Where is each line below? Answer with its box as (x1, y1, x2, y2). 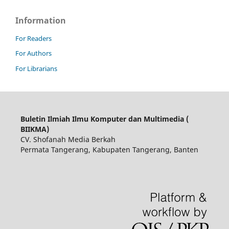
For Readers (15, 33, 52, 43)
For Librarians (15, 64, 57, 74)
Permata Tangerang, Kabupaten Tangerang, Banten (20, 145, 198, 155)
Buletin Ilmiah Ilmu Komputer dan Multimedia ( (20, 114, 189, 124)
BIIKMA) (20, 124, 49, 134)
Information (15, 14, 66, 26)
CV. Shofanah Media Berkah (20, 134, 116, 145)
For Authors (15, 49, 52, 58)
